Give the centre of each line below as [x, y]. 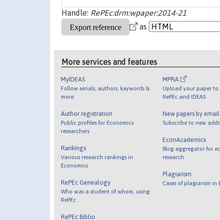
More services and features [110, 62]
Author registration [87, 113]
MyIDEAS [73, 79]
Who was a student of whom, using [106, 191]
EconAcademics [184, 139]
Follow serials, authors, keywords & [105, 88]
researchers [75, 131]
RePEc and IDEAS [184, 96]
